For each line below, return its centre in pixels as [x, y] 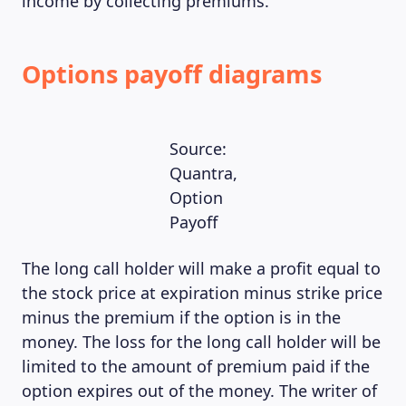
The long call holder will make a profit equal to [201, 268]
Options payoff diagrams [172, 74]
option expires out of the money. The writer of [199, 391]
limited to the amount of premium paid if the [196, 366]
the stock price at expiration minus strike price [202, 293]
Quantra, [203, 173]
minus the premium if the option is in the [181, 317]
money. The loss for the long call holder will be [201, 342]
